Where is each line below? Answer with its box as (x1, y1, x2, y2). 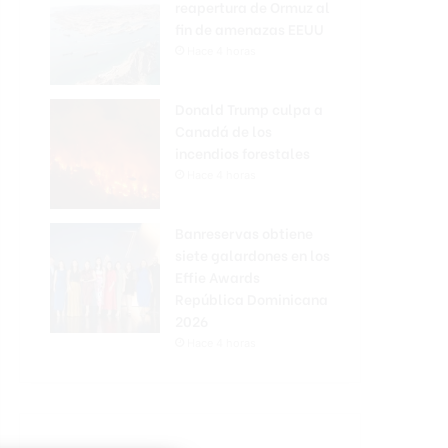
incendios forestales (175, 142, 310, 163)
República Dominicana (175, 288, 328, 309)
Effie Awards (175, 266, 260, 287)
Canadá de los (175, 120, 272, 141)
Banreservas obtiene (175, 222, 313, 243)
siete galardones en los (175, 244, 330, 265)
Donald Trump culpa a (175, 98, 323, 119)
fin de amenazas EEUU (175, 18, 324, 39)
